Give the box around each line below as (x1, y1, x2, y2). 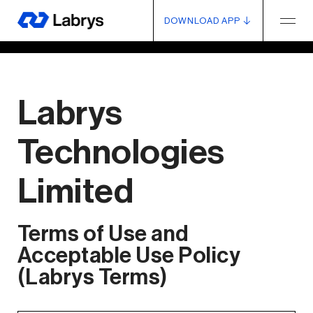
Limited (17, 174, 134, 210)
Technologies (17, 135, 225, 170)
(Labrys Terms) (17, 266, 168, 289)
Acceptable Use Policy (17, 245, 241, 268)
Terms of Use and (17, 223, 189, 246)
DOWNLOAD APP (163, 16, 240, 25)
